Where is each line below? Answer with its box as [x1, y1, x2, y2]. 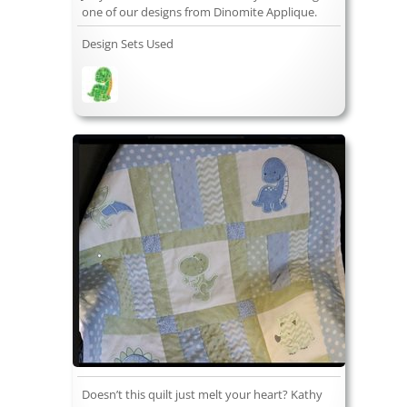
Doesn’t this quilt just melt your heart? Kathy [82, 386, 323, 403]
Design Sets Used [82, 35, 174, 53]
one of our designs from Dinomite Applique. [82, 4, 317, 21]
